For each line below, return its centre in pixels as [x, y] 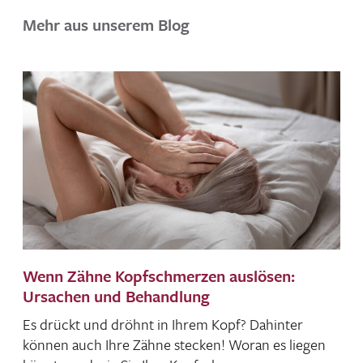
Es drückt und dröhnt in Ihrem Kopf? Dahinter [163, 325]
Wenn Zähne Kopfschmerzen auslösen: [159, 276]
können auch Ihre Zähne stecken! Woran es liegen [175, 345]
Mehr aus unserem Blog [107, 24]
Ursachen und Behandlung [117, 297]
